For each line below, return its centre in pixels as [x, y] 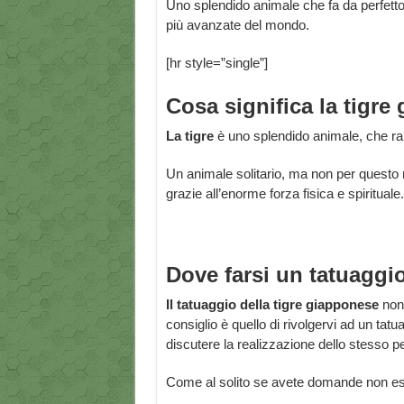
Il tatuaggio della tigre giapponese [274, 305]
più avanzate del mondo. [237, 25]
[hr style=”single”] [216, 63]
